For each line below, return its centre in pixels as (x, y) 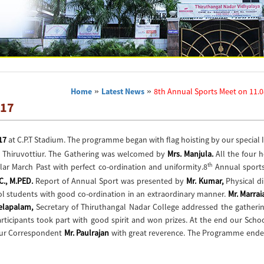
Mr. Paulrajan (87, 233)
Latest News (123, 91)
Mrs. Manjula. (190, 154)
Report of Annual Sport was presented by (110, 181)
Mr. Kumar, (205, 181)
